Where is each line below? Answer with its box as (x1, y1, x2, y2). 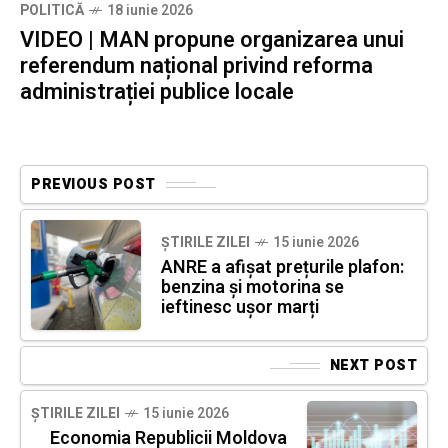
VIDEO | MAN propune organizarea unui (20, 24, 404, 57)
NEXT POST (329, 355, 417, 377)
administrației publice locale (20, 76, 294, 109)
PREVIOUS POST (31, 174, 156, 196)
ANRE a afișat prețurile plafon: (161, 254, 404, 282)
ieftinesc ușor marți (161, 294, 319, 322)
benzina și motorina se (161, 274, 344, 302)
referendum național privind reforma (20, 50, 373, 83)
